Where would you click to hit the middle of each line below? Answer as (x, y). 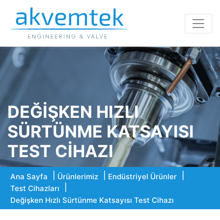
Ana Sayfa (29, 177)
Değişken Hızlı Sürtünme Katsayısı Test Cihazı (92, 200)
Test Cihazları (35, 188)
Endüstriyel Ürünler (142, 177)
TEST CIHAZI (60, 151)
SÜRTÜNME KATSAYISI (101, 131)
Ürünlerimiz (78, 177)
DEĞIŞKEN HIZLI (73, 112)
